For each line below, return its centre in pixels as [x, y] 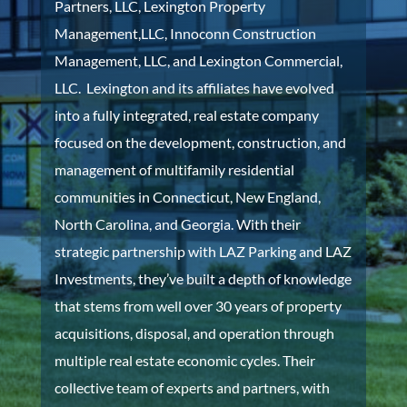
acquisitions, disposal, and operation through [194, 333]
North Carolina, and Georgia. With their [177, 224]
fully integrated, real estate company [205, 115]
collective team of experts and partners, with [192, 387]
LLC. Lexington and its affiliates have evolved [194, 88]
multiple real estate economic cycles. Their [184, 360]
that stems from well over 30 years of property [198, 306]
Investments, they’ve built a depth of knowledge [203, 278]
